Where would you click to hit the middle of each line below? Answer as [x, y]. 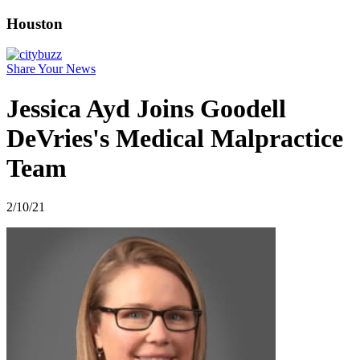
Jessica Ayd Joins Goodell [146, 108]
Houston [35, 23]
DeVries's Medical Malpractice [175, 138]
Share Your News [51, 69]
